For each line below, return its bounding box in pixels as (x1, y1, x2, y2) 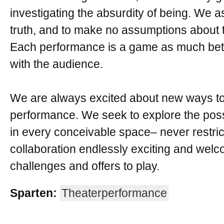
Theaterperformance (61, 186, 167, 199)
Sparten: (10, 186, 57, 199)
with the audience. (10, 57, 103, 70)
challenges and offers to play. (10, 159, 159, 172)
